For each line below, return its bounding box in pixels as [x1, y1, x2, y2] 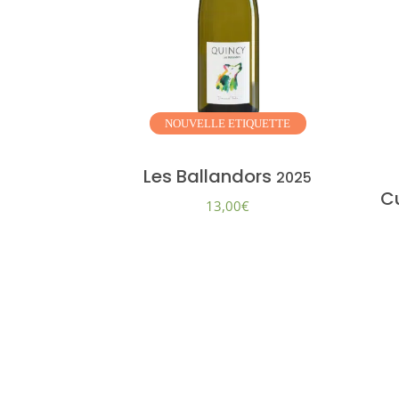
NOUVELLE [165, 117, 229, 131]
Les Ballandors [143, 164, 277, 190]
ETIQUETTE [228, 117, 291, 131]
